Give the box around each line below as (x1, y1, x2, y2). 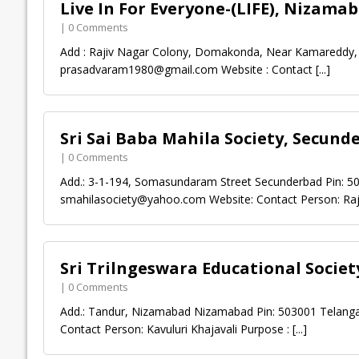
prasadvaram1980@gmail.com (59, 62, 218, 78)
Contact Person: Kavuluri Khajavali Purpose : (59, 321, 292, 337)
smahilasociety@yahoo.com (59, 192, 206, 208)
